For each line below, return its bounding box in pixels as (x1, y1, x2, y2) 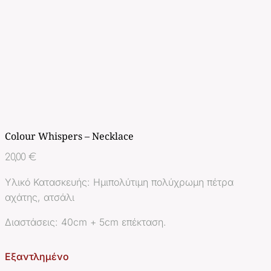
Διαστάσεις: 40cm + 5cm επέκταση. (5, 216, 166, 229)
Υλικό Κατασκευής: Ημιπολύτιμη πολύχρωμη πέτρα (5, 176, 233, 189)
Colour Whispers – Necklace (5, 129, 134, 143)
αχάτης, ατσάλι (5, 191, 74, 204)
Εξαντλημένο (5, 250, 69, 263)
